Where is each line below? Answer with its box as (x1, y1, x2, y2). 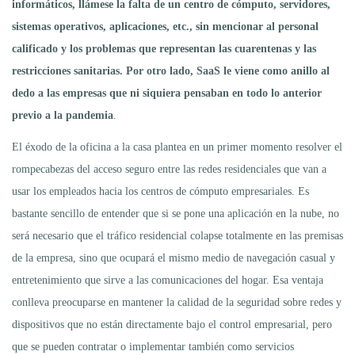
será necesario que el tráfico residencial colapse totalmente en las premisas (12, 229, 343, 242)
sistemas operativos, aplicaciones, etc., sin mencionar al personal (12, 20, 319, 32)
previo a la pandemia (12, 109, 113, 121)
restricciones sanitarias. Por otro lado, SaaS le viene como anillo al (12, 64, 330, 77)
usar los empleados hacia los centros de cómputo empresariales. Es (12, 185, 309, 197)
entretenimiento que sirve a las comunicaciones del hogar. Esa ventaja (12, 273, 323, 286)
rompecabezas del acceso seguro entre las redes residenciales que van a (12, 162, 326, 175)
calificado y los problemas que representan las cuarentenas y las (12, 42, 316, 55)
